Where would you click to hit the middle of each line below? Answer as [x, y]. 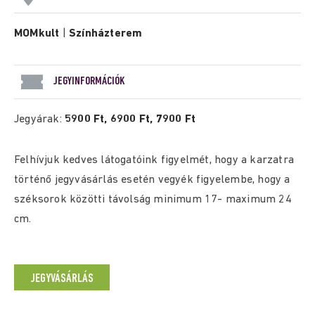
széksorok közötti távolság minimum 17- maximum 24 [153, 200]
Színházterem [106, 34]
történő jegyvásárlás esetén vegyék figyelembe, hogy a [152, 180]
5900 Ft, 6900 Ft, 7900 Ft [130, 120]
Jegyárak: [39, 120]
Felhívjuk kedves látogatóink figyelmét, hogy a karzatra [154, 160]
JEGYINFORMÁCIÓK [89, 81]
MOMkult [37, 34]
